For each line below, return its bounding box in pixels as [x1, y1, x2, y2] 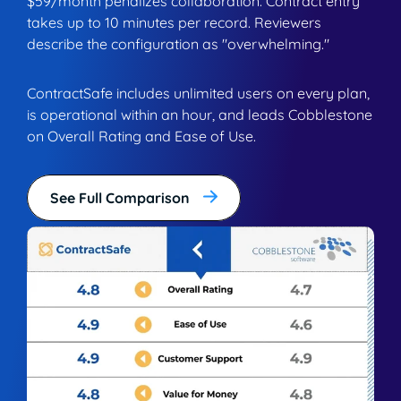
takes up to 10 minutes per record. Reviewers [27, 13, 321, 31]
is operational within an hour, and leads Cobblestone [27, 105, 372, 124]
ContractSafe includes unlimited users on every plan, [27, 83, 370, 102]
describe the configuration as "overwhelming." [27, 34, 329, 53]
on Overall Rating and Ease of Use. [27, 126, 256, 145]
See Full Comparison [50, 188, 190, 207]
